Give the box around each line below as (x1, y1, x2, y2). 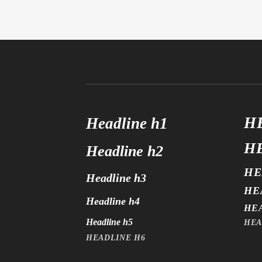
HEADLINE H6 (86, 233, 146, 243)
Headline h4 (86, 195, 140, 208)
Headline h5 (86, 217, 133, 227)
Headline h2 (86, 143, 163, 160)
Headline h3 (86, 171, 146, 185)
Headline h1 (86, 114, 168, 132)
